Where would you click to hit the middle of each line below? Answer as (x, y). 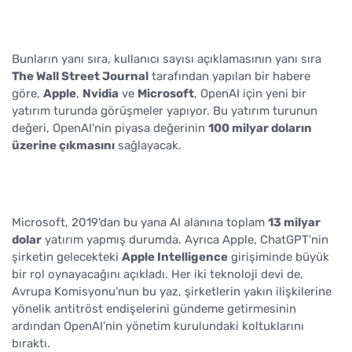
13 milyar (294, 222)
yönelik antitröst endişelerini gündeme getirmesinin (154, 308)
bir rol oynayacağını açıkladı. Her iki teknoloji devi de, (158, 274)
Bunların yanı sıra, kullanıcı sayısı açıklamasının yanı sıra (167, 59)
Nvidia (101, 93)
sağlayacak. (148, 145)
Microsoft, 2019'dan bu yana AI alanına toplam (140, 222)
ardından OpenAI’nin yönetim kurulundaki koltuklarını (158, 326)
